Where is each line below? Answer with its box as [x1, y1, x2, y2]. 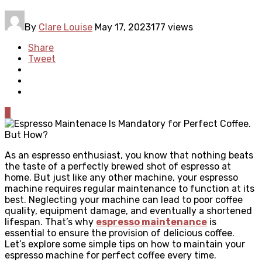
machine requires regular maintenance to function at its [5, 182, 254, 194]
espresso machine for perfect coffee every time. [5, 249, 216, 261]
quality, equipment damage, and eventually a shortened [5, 205, 252, 216]
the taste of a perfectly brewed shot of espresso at [5, 160, 231, 172]
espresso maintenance [96, 216, 207, 227]
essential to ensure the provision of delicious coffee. [5, 227, 235, 239]
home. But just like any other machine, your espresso [5, 171, 238, 183]
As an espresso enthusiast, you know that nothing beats [5, 149, 253, 161]
